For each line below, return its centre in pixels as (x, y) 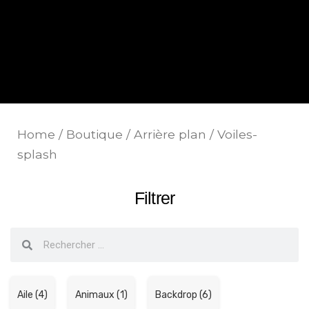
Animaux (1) (101, 295)
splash (37, 154)
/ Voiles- (232, 134)
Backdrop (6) (183, 295)
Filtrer (154, 198)
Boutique (94, 134)
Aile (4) (32, 295)
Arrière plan (170, 134)
